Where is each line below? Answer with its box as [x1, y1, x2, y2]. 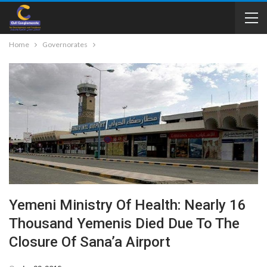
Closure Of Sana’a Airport [9, 234, 170, 251]
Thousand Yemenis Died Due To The [9, 215, 240, 232]
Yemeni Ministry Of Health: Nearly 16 [9, 197, 246, 214]
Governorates [42, 40, 88, 49]
